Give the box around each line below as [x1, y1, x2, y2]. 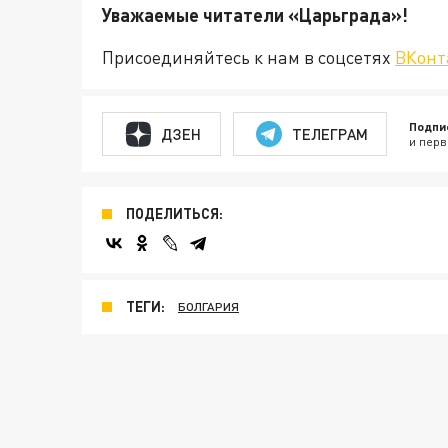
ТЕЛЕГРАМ [291, 124, 368, 143]
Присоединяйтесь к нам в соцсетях [102, 46, 395, 69]
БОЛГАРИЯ [178, 299, 239, 315]
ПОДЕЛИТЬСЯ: [126, 205, 223, 223]
